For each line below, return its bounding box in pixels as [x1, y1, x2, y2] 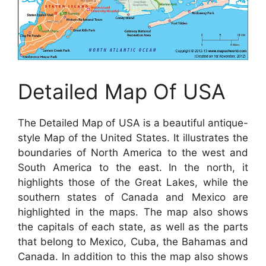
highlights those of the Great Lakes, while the [18, 176, 248, 189]
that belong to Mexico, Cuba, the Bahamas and [18, 236, 248, 248]
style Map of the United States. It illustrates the [18, 132, 248, 144]
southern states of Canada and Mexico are [18, 191, 248, 204]
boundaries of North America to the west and [18, 147, 248, 159]
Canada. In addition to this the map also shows [18, 251, 248, 263]
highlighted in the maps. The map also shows [18, 206, 248, 218]
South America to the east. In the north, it [18, 161, 248, 174]
